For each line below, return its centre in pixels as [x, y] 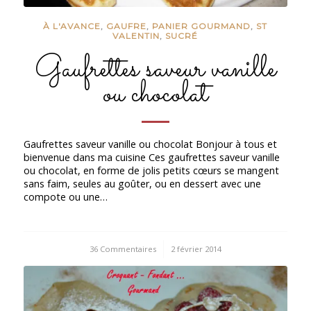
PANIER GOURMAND [202, 26]
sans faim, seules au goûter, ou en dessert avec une [142, 183]
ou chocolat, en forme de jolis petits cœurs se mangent [151, 170]
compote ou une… [65, 196]
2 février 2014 [196, 249]
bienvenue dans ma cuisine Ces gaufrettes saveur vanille [151, 157]
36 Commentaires [123, 249]
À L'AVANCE [72, 26]
